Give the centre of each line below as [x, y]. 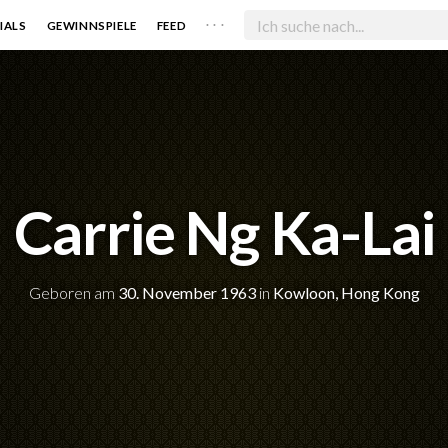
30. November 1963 [186, 292]
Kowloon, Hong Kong [346, 292]
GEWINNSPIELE [91, 25]
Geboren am [73, 292]
